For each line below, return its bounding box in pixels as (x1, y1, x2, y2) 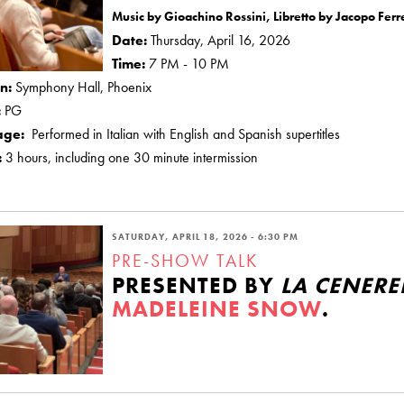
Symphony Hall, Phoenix (15, 77, 151, 96)
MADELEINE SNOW (112, 293, 322, 324)
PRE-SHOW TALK (112, 248, 258, 272)
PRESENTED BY (112, 270, 280, 300)
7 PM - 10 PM (149, 53, 229, 73)
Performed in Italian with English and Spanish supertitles (28, 124, 340, 143)
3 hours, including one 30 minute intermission (2, 147, 258, 167)
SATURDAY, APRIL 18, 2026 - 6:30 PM (112, 230, 298, 243)
